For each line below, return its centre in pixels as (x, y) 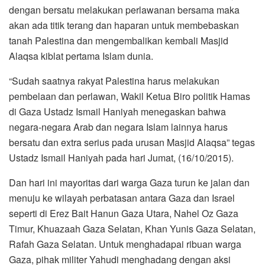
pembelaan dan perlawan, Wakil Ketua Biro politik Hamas (130, 96)
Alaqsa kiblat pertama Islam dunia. (81, 56)
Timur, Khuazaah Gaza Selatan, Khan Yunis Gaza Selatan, (132, 228)
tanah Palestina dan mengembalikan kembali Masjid (119, 40)
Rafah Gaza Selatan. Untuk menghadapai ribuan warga (125, 244)
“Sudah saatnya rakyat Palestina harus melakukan (114, 80)
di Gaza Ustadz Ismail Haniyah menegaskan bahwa (117, 111)
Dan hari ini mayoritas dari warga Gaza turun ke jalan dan (129, 182)
